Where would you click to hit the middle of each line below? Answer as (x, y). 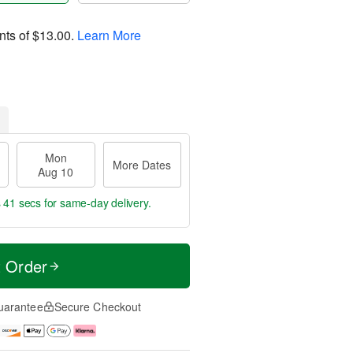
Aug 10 (56, 172)
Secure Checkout (98, 307)
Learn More (109, 35)
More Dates (142, 165)
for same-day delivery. (96, 203)
